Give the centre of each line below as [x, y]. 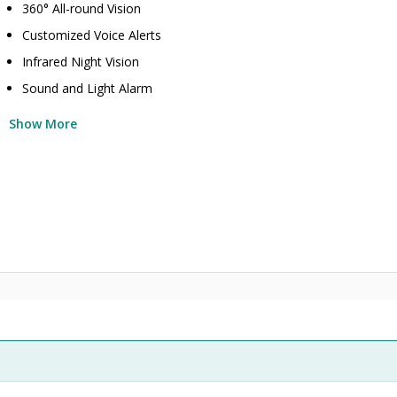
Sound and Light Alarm [88, 88]
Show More [43, 124]
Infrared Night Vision [81, 62]
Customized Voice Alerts [92, 35]
